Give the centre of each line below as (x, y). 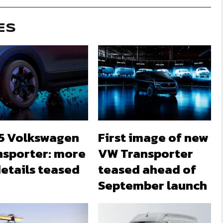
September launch (153, 185)
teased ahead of (147, 169)
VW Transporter (146, 153)
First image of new (154, 137)
